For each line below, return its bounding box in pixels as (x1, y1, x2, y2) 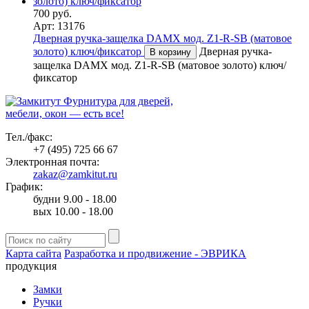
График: (6, 180, 43, 192)
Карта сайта (6, 247, 61, 259)
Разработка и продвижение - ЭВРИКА (64, 247, 246, 259)
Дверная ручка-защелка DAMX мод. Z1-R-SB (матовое (33, 32, 292, 44)
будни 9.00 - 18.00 (33, 192, 117, 205)
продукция (6, 259, 57, 272)
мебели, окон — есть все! (6, 107, 124, 119)
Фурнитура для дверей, (63, 94, 173, 107)
